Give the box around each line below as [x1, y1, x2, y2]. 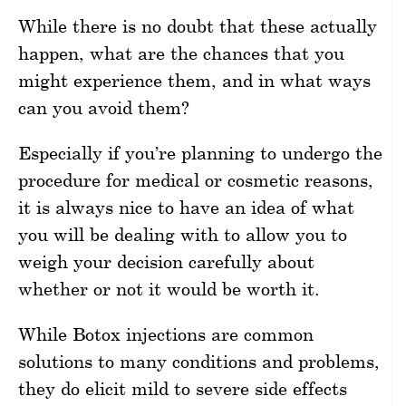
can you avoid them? [18, 97, 189, 118]
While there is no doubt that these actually [18, 15, 377, 36]
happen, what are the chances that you [18, 43, 344, 63]
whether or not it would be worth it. [18, 278, 320, 299]
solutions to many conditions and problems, [18, 351, 380, 372]
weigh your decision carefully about [18, 251, 314, 272]
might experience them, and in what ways [18, 70, 371, 91]
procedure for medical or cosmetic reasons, [18, 169, 373, 190]
